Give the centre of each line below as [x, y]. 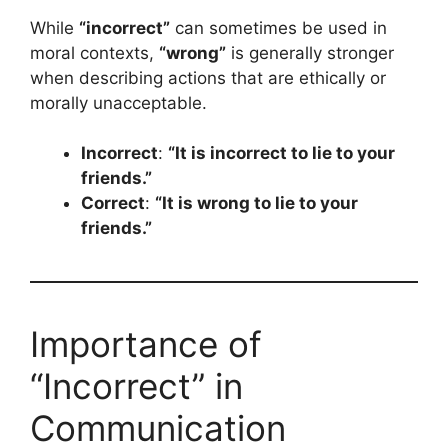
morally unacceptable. [118, 102]
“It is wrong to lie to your [256, 203]
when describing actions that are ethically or [208, 77]
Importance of [146, 344]
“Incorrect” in [136, 386]
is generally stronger [310, 52]
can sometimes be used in [278, 27]
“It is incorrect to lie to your [281, 153]
